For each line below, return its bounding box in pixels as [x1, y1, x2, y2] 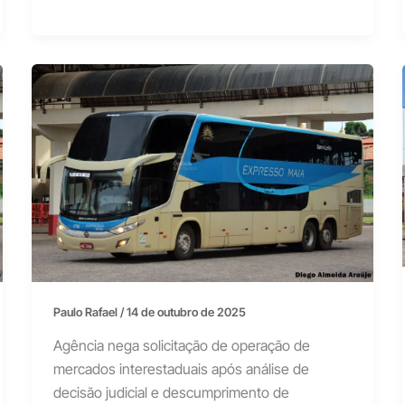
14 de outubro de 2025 [126, 304, 246, 319]
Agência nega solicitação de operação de [52, 336, 310, 355]
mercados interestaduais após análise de [52, 360, 309, 379]
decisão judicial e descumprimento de [52, 383, 289, 402]
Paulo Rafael [52, 304, 120, 319]
